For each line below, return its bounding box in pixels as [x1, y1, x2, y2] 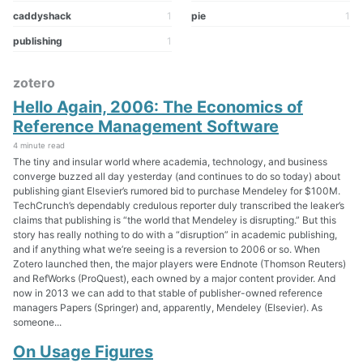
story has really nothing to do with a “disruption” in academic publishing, [13, 228, 337, 241]
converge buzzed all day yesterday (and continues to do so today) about [13, 169, 340, 182]
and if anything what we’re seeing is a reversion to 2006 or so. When [13, 242, 320, 255]
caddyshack [13, 9, 71, 22]
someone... [13, 315, 62, 328]
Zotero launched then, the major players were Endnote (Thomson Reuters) [13, 257, 346, 270]
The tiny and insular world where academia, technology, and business [13, 155, 327, 168]
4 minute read [13, 140, 65, 150]
